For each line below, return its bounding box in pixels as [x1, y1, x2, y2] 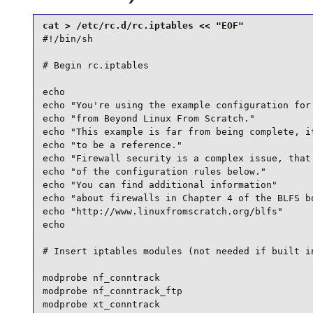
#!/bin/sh [42, 34, 93, 45]
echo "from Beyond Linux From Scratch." [42, 113, 255, 124]
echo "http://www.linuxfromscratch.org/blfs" [42, 206, 283, 217]
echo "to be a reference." [42, 140, 182, 151]
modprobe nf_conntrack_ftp [42, 286, 182, 297]
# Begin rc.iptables [42, 60, 149, 71]
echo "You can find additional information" [42, 180, 277, 191]
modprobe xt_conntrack [42, 299, 160, 310]
